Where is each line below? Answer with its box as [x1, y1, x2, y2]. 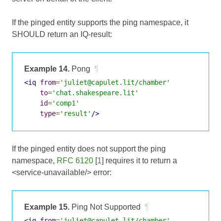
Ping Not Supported [70, 202, 141, 211]
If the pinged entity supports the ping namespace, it [12, 18, 188, 27]
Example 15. [24, 202, 70, 211]
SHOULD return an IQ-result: [12, 30, 112, 38]
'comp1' [52, 99, 79, 107]
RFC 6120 [57, 156, 93, 165]
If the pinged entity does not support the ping [12, 144, 166, 153]
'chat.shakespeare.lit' [52, 88, 139, 97]
